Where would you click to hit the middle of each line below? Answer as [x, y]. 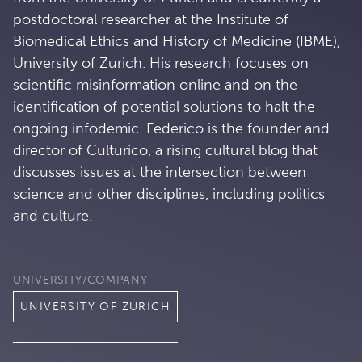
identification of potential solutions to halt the [164, 106]
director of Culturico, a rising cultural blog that [165, 150]
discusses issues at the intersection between [160, 172]
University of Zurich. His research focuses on [161, 63]
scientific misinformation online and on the [155, 84]
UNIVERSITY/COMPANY [80, 280]
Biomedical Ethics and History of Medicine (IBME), [177, 41]
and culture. [53, 215]
